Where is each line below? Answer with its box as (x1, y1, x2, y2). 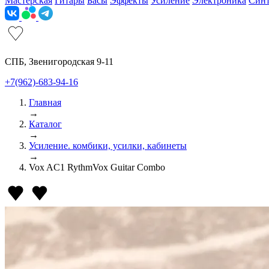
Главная (29, 97, 61, 107)
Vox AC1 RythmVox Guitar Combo (29, 162, 165, 172)
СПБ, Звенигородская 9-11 (5, 56, 113, 67)
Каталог (29, 119, 62, 129)
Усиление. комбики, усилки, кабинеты (29, 141, 187, 151)
